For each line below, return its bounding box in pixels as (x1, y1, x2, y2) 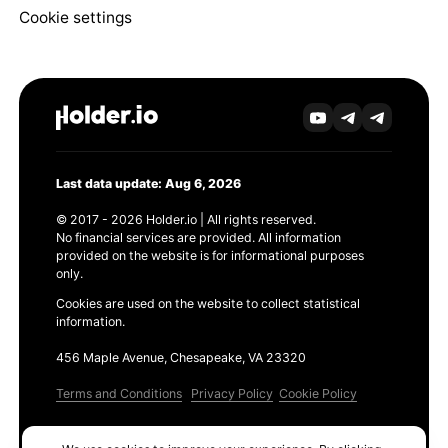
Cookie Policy (278, 386, 357, 402)
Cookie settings (18, 8, 132, 28)
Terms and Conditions (55, 386, 182, 402)
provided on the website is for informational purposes (55, 247, 364, 263)
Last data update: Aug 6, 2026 (55, 175, 241, 191)
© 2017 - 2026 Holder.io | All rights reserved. (55, 211, 316, 227)
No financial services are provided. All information (55, 229, 341, 245)
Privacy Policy (190, 386, 273, 402)
